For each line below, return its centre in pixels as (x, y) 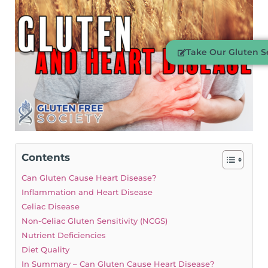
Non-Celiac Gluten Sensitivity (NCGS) (95, 221)
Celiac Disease (51, 207)
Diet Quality (45, 250)
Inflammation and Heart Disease (87, 193)
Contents (46, 158)
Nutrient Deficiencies (64, 236)
